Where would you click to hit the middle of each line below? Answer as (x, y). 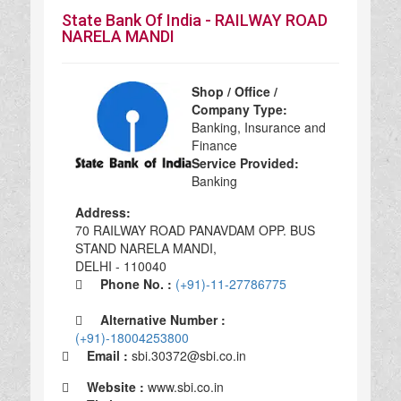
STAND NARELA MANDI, (145, 247)
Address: (102, 212)
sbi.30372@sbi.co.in (188, 355)
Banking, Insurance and (258, 127)
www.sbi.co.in (185, 386)
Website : (108, 386)
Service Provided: (245, 162)
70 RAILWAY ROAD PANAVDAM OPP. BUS (195, 230)
